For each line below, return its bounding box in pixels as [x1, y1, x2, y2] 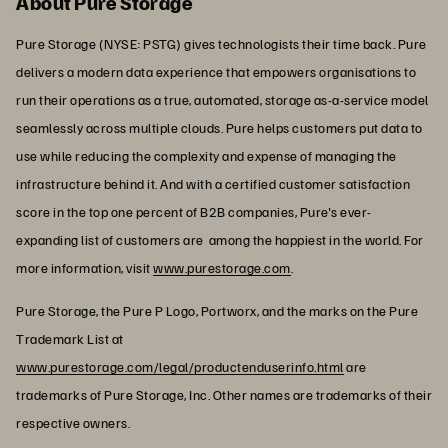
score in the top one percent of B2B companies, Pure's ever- [16, 202, 372, 220]
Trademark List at [16, 329, 124, 347]
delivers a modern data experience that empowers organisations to [16, 62, 416, 80]
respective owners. [16, 413, 130, 431]
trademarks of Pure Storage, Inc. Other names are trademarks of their [16, 385, 432, 403]
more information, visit [16, 258, 153, 276]
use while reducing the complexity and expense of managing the [16, 146, 397, 164]
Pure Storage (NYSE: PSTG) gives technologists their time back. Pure [16, 34, 427, 52]
